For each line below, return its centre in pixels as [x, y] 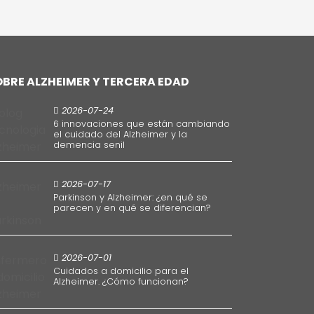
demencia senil [89, 145]
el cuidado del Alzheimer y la [120, 134]
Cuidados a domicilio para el [121, 271]
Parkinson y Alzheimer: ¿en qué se [130, 197]
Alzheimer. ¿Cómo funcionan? [121, 281]
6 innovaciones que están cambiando [141, 124]
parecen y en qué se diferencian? [132, 207]
